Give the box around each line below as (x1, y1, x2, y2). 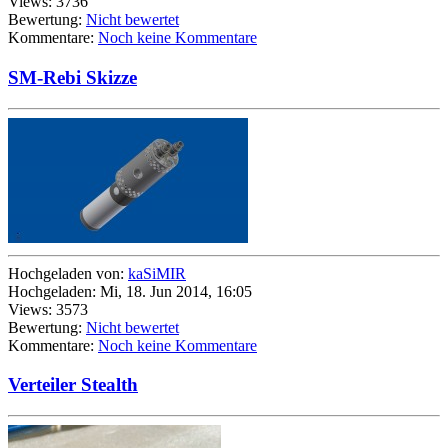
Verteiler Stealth (8, 373, 138, 395)
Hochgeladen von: (8, 264, 128, 282)
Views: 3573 (8, 300, 88, 318)
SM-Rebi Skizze (8, 66, 137, 88)
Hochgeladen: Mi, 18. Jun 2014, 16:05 (8, 282, 252, 300)
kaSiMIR (128, 264, 186, 282)
